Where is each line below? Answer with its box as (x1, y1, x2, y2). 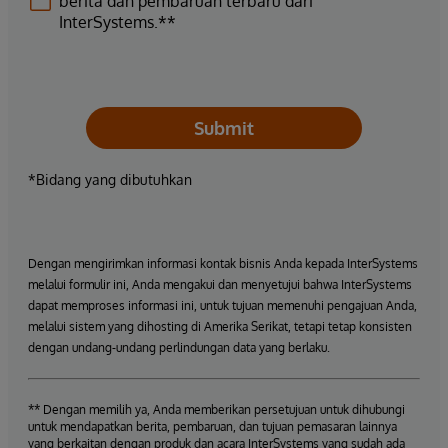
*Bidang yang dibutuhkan (28, 170, 192, 188)
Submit (194, 116, 254, 139)
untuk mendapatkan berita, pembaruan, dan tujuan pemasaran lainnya (28, 418, 397, 434)
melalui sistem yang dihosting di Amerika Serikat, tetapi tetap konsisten (28, 318, 412, 334)
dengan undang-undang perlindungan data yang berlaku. (28, 339, 330, 355)
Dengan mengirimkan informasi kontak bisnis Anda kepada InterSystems (28, 255, 418, 271)
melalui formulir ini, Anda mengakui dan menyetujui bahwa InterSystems (28, 276, 412, 292)
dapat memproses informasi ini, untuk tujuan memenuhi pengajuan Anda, (28, 297, 417, 313)
